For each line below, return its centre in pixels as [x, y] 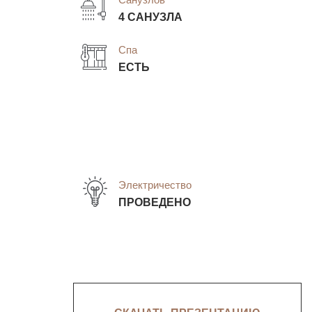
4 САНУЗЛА [150, 17]
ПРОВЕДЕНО [154, 202]
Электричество [155, 185]
